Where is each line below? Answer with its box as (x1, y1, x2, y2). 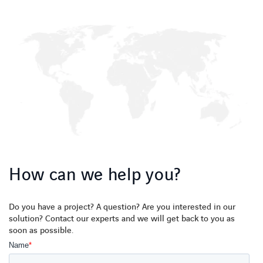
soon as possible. (9, 225, 73, 237)
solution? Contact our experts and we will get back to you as (9, 213, 235, 225)
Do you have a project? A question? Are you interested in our (9, 201, 235, 214)
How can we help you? (9, 164, 181, 187)
